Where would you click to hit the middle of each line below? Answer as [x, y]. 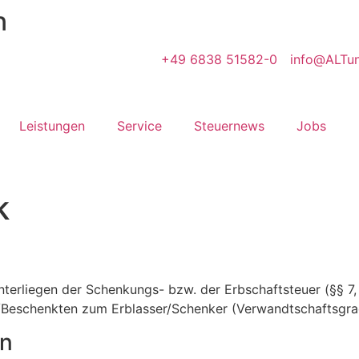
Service [139, 126]
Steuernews [229, 126]
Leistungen [52, 126]
